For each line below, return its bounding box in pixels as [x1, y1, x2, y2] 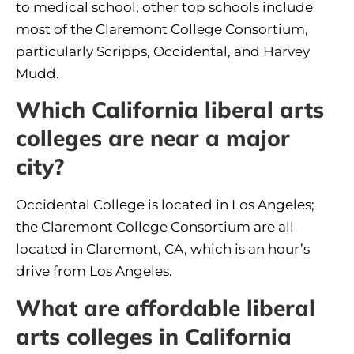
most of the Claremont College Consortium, [16, 21, 308, 37]
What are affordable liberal [16, 293, 315, 322]
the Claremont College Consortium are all [16, 219, 294, 235]
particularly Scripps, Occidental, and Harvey [16, 43, 310, 59]
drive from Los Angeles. [16, 263, 175, 280]
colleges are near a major [16, 124, 290, 153]
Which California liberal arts [16, 96, 324, 124]
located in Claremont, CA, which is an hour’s [16, 241, 310, 258]
